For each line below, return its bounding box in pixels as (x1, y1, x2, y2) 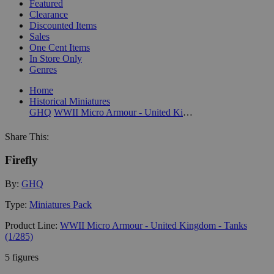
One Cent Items (29, 42, 90, 53)
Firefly (5, 154, 38, 167)
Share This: (5, 131, 49, 142)
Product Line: (5, 220, 60, 231)
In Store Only (29, 53, 82, 64)
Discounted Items (29, 20, 97, 31)
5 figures (5, 251, 39, 262)
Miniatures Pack (29, 199, 92, 210)
